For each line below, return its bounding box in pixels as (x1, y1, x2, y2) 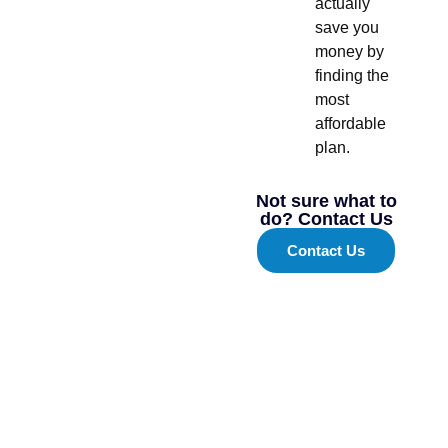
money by (315, 42, 385, 60)
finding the (315, 66, 390, 84)
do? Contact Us (259, 208, 393, 229)
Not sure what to (255, 190, 397, 211)
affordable (315, 114, 387, 132)
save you (315, 18, 380, 36)
